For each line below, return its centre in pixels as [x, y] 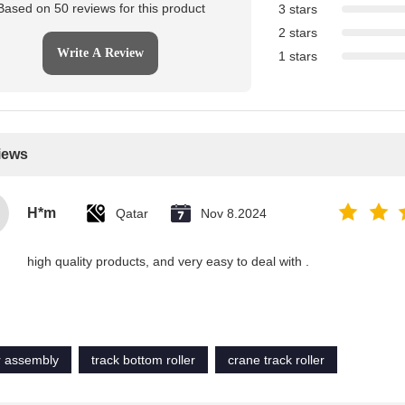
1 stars [298, 56]
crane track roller [276, 360]
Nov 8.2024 [234, 213]
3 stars [298, 9]
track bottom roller [143, 360]
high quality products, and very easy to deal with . [168, 261]
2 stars [298, 33]
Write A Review [100, 53]
